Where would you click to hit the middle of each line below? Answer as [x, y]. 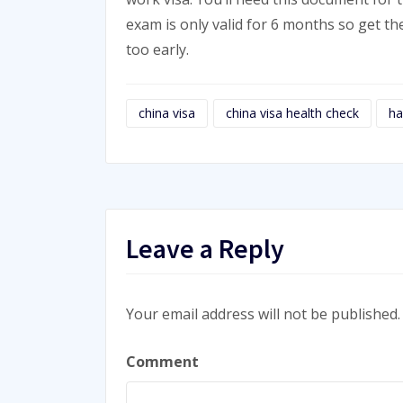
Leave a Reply [205, 249]
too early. [157, 50]
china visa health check [292, 113]
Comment [162, 362]
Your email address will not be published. [263, 314]
